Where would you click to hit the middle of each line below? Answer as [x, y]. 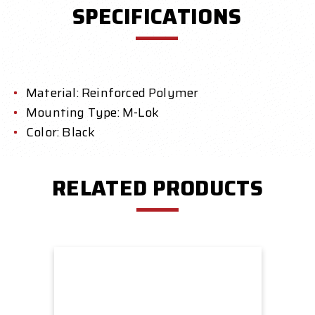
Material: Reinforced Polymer [112, 93]
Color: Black [61, 133]
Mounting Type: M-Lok [92, 113]
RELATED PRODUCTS [157, 188]
